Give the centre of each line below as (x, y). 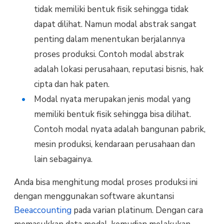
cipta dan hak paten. (71, 84)
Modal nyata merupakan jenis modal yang (112, 99)
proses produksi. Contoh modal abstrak (109, 54)
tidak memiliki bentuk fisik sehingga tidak (111, 9)
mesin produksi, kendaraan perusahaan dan (114, 144)
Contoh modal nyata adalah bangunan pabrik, (119, 129)
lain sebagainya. (63, 159)
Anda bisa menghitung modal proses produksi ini (105, 182)
